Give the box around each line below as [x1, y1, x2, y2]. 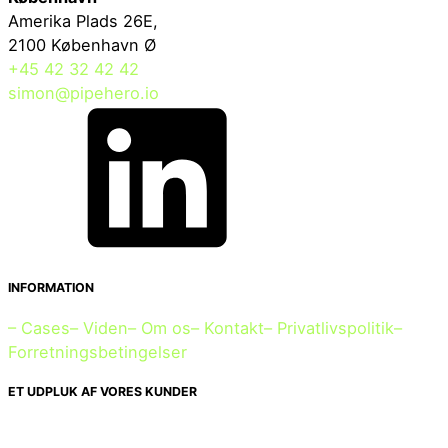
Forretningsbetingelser [8, 341, 187, 362]
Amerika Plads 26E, [8, 11, 163, 32]
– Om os [128, 317, 191, 338]
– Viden [70, 317, 128, 338]
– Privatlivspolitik [264, 317, 394, 338]
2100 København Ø [8, 35, 156, 56]
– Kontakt [191, 317, 264, 338]
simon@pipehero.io [8, 83, 159, 104]
